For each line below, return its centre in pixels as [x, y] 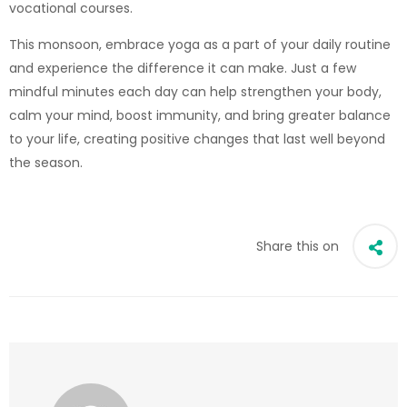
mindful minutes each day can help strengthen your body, [195, 91]
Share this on [298, 246]
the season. [46, 162]
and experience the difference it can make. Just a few [183, 68]
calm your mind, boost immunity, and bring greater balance [200, 115]
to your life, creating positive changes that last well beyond [197, 139]
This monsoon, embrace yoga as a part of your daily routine [200, 44]
